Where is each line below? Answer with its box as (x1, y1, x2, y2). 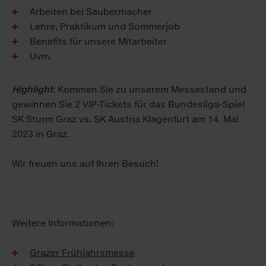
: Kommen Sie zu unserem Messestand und (53, 84, 246, 96)
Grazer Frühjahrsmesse (30, 247, 135, 259)
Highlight (12, 84, 53, 96)
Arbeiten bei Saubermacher (30, 6, 152, 18)
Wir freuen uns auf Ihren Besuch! (12, 158, 159, 170)
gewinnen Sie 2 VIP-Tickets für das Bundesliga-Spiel (12, 99, 245, 110)
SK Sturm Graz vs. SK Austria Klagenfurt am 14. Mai (12, 113, 239, 125)
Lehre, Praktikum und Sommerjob (30, 21, 180, 33)
